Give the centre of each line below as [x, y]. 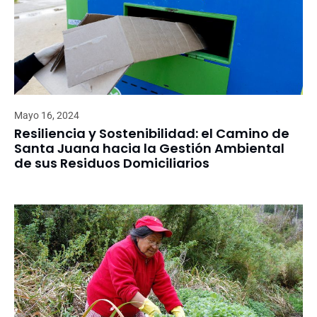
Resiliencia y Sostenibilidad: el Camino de [152, 133]
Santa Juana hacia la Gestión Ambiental [149, 148]
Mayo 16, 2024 [47, 115]
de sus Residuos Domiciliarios [112, 163]
